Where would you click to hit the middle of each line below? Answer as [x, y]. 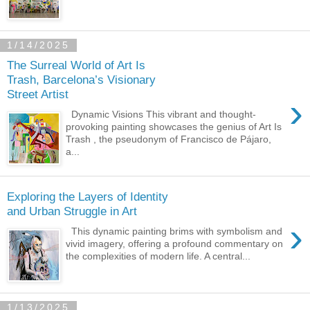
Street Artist [38, 94]
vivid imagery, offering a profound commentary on [175, 243]
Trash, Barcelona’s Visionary [81, 79]
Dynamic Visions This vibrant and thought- [161, 114]
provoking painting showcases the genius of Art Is [174, 126]
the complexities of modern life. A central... [158, 256]
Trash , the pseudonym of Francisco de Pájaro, [169, 139]
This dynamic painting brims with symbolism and [174, 231]
